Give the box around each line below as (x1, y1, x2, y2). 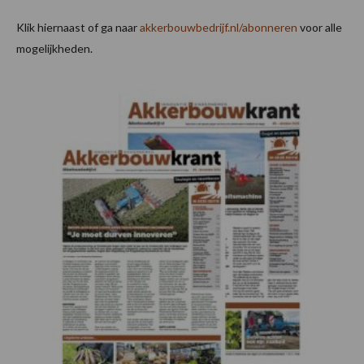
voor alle (297, 19, 342, 34)
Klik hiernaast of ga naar (16, 19, 140, 34)
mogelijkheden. (16, 41, 93, 55)
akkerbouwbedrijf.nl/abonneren (140, 19, 297, 34)
